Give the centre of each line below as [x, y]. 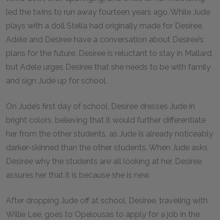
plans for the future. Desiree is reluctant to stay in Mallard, [110, 53]
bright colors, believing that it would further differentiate [106, 120]
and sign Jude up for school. [57, 81]
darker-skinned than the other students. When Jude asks [107, 148]
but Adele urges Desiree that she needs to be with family [108, 67]
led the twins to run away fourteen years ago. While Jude [108, 12]
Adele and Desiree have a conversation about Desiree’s [105, 40]
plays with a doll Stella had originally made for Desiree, [105, 26]
